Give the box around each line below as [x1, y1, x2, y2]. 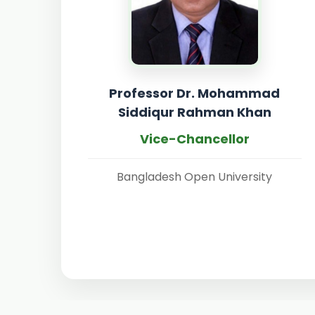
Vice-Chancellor [139, 130, 250, 148]
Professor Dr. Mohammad [109, 84, 280, 102]
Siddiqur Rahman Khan [117, 103, 271, 121]
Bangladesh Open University [117, 169, 272, 185]
